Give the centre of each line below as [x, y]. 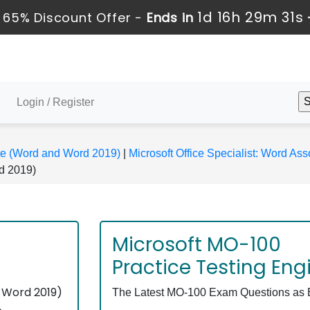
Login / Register [55, 102]
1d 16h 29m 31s [250, 17]
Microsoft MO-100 [197, 245]
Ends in [170, 18]
